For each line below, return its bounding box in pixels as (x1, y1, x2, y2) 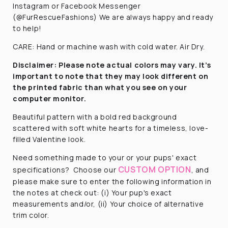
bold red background (100, 111, 177, 122)
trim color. (13, 210, 49, 220)
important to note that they (13, 71, 123, 81)
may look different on (124, 71, 209, 81)
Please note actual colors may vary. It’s (59, 60, 211, 70)
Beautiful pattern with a (13, 111, 101, 122)
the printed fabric (13, 82, 83, 92)
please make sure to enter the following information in (13, 176, 212, 186)
